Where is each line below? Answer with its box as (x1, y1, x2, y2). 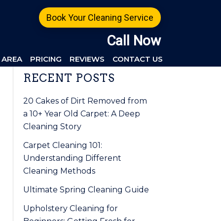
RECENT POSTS (23, 72, 115, 84)
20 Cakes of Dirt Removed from (23, 96, 147, 106)
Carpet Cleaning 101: (23, 141, 102, 150)
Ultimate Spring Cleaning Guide (23, 185, 149, 194)
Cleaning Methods (23, 166, 95, 176)
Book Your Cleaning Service (46, 12, 153, 23)
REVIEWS (70, 54, 105, 64)
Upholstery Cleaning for (23, 204, 118, 213)
